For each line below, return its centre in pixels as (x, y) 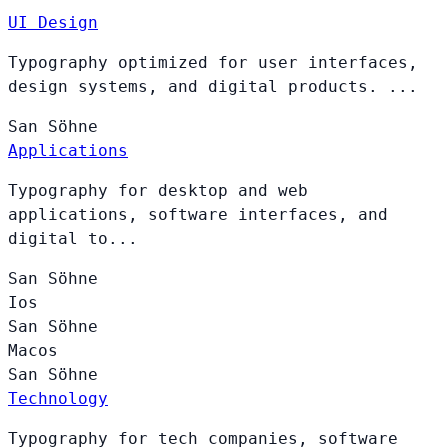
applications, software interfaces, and (198, 214)
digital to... (73, 238)
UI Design (53, 22)
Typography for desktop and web (158, 190)
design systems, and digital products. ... (213, 86)
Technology (58, 398)
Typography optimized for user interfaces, (213, 62)
